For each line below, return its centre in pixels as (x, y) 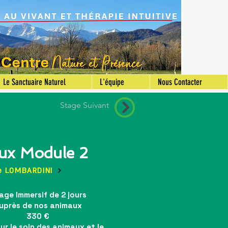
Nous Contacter (180, 82)
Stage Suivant (84, 105)
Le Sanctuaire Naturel (34, 82)
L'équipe (112, 82)
